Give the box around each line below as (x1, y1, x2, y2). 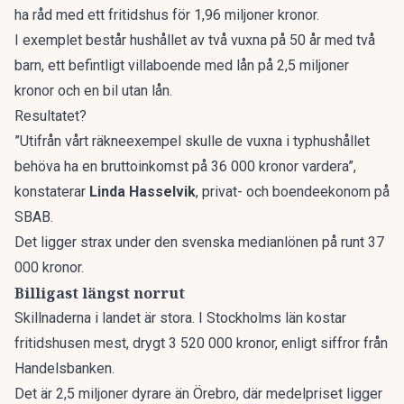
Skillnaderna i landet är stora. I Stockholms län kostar (14, 309, 346, 326)
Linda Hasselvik (89, 183, 196, 200)
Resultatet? (14, 107, 87, 124)
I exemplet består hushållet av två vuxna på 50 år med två (14, 32, 375, 49)
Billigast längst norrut (14, 283, 185, 303)
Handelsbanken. (14, 360, 118, 377)
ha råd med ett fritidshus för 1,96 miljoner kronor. (14, 6, 319, 23)
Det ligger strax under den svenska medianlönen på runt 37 (14, 234, 384, 251)
